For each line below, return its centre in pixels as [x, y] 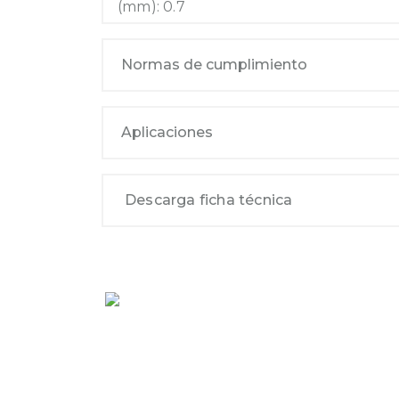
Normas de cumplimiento [214, 65]
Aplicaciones [167, 132]
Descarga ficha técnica [209, 200]
